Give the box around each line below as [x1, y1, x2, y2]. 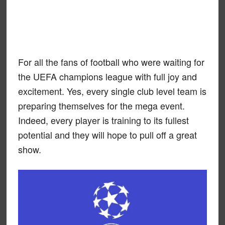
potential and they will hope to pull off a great [18, 128, 197, 141]
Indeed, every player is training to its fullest [18, 114, 189, 127]
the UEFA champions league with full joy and [18, 70, 197, 83]
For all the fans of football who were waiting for [18, 55, 204, 68]
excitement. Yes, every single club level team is [18, 84, 206, 97]
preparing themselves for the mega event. [18, 99, 185, 112]
